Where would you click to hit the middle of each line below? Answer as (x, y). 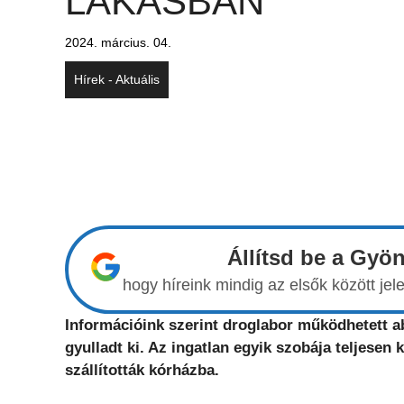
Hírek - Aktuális (117, 79)
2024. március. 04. (118, 42)
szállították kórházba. (142, 370)
